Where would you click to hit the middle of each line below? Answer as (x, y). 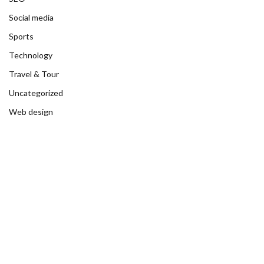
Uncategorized (36, 93)
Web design (31, 112)
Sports (21, 36)
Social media (31, 17)
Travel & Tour (34, 74)
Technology (31, 55)
